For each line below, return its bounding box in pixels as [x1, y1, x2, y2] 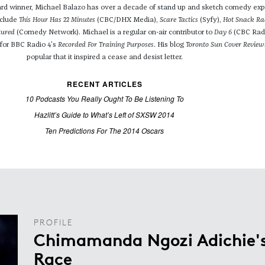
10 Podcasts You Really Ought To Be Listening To [25, 93, 184, 104]
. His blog [154, 41, 186, 49]
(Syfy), [198, 17, 223, 24]
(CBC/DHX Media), [95, 17, 160, 24]
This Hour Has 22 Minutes [19, 17, 95, 24]
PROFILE [34, 217, 73, 228]
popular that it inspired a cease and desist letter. [26, 54, 183, 62]
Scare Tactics [160, 17, 198, 24]
